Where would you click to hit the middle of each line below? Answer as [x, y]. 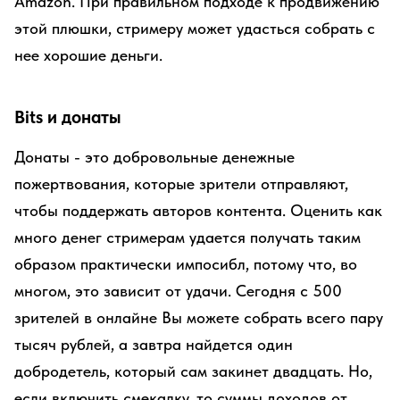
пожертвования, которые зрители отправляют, [181, 183]
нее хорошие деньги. [88, 55]
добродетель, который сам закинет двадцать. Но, [193, 371]
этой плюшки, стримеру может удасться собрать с [195, 28]
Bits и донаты [68, 117]
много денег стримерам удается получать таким [187, 237]
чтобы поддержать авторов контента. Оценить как [198, 210]
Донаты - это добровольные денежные [154, 157]
